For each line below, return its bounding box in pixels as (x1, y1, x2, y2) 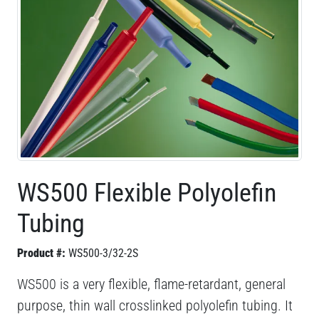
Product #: (17, 246, 66, 260)
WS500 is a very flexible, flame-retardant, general (17, 275, 286, 293)
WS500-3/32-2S (68, 246, 138, 260)
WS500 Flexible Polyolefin (17, 177, 276, 208)
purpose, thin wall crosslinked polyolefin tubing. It (17, 296, 293, 314)
